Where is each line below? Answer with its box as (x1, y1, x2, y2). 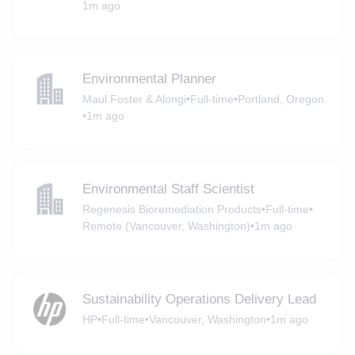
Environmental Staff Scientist (82, 181, 254, 197)
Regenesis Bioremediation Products (82, 202, 261, 216)
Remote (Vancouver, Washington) (82, 219, 250, 232)
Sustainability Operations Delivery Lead (82, 292, 316, 307)
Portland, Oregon (237, 92, 324, 105)
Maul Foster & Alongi (82, 92, 186, 105)
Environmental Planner (82, 71, 216, 86)
